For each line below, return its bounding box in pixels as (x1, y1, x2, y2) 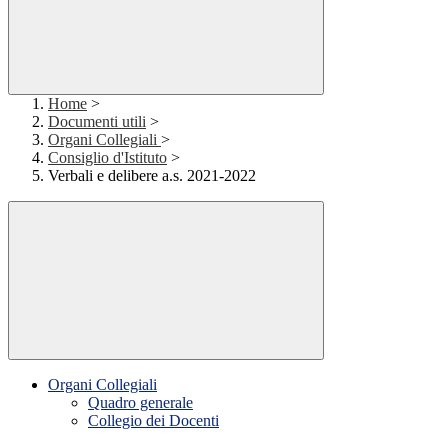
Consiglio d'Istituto (48, 149, 167, 167)
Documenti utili (48, 113, 146, 131)
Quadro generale (88, 394, 193, 412)
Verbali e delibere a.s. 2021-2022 (48, 167, 256, 185)
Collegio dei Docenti (88, 412, 219, 430)
